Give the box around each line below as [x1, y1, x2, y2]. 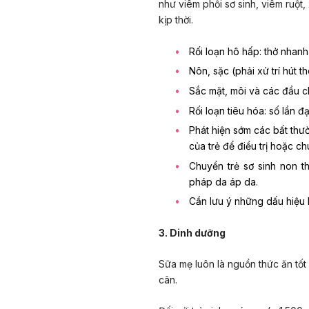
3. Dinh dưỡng [159, 226, 226, 239]
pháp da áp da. [189, 175, 258, 188]
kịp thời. [159, 14, 193, 26]
